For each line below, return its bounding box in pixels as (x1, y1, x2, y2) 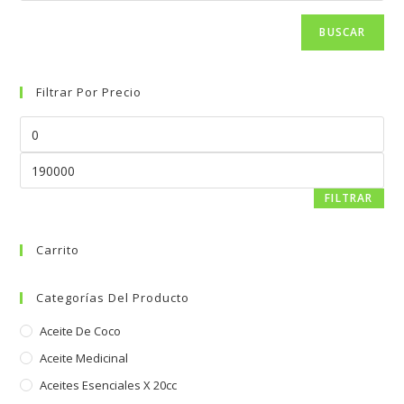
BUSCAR (319, 24, 366, 40)
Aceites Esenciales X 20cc (40, 377, 178, 393)
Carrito (36, 242, 80, 258)
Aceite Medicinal (40, 350, 129, 366)
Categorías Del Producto (36, 289, 190, 306)
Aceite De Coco (40, 323, 122, 339)
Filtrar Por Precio (36, 84, 142, 100)
